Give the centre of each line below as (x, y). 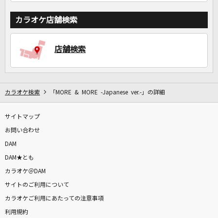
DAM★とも (19, 158)
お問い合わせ (22, 131)
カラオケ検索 (22, 93)
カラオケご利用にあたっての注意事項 (54, 199)
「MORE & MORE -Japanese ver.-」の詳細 (107, 93)
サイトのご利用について (37, 185)
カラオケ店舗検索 (46, 20)
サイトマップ (22, 117)
